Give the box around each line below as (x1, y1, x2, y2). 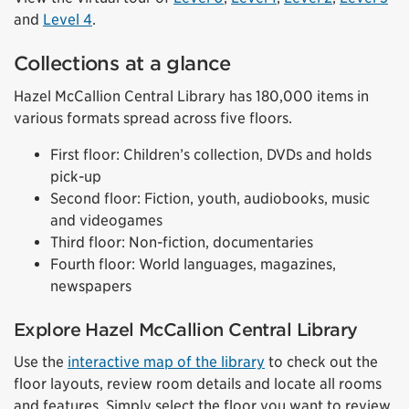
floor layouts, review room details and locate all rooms (14, 374, 382, 393)
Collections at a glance (14, 51, 231, 75)
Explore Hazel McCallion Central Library (14, 319, 358, 341)
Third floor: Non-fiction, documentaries (50, 233, 313, 251)
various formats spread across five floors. (14, 109, 292, 127)
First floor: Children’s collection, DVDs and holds (50, 145, 372, 163)
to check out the (265, 352, 378, 371)
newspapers (50, 277, 131, 295)
